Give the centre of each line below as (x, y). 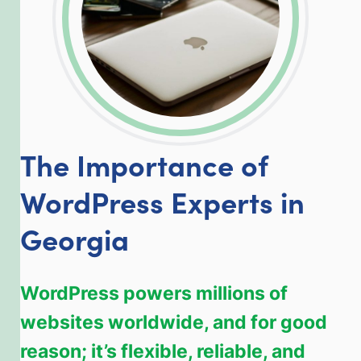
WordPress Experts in (162, 201)
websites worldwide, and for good (174, 322)
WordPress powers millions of (154, 293)
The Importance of (144, 164)
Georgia (75, 238)
